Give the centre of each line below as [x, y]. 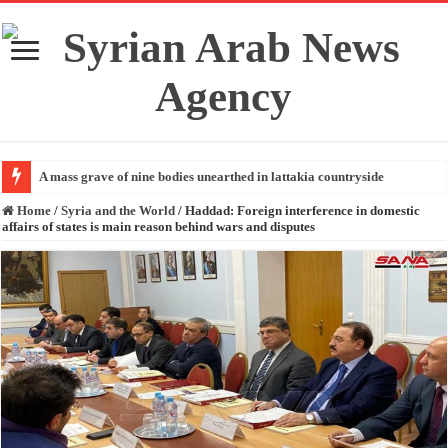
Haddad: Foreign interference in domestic [303, 210]
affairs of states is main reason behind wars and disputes [159, 226]
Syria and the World [118, 210]
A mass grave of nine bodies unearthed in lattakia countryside [212, 176]
